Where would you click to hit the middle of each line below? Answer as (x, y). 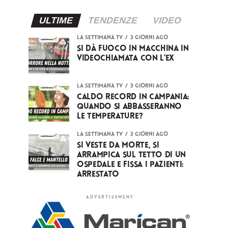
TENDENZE (112, 20)
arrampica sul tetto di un (131, 155)
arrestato (98, 174)
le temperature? (110, 116)
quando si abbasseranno (129, 107)
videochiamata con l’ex (125, 58)
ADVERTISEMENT (110, 197)
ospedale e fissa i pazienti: (131, 165)
